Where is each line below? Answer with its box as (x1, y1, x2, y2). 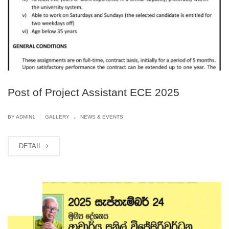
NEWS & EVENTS (80, 114, 123, 120)
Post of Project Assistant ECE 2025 (8, 86, 179, 99)
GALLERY (45, 114, 70, 120)
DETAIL (19, 142, 44, 150)
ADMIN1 (16, 114, 35, 120)
